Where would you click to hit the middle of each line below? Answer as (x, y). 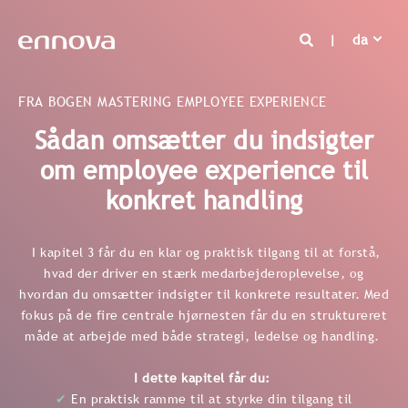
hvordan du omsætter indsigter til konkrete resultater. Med (204, 294)
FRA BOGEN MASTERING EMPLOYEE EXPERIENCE (173, 101)
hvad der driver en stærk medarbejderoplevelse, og (204, 273)
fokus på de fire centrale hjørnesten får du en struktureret (204, 315)
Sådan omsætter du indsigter (204, 139)
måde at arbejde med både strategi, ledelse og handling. (204, 336)
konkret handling (204, 199)
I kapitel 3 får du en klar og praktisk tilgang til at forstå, (204, 252)
